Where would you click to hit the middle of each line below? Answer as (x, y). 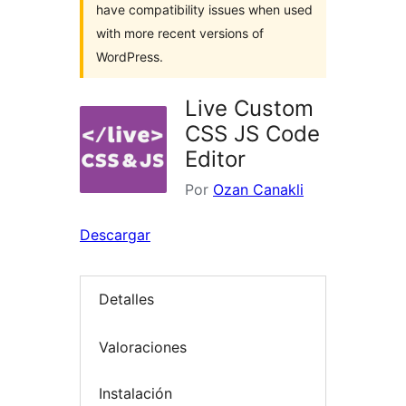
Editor (215, 159)
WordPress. (130, 57)
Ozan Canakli (258, 189)
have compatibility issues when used (204, 10)
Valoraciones (143, 347)
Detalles (126, 300)
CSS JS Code (252, 134)
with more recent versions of (180, 33)
